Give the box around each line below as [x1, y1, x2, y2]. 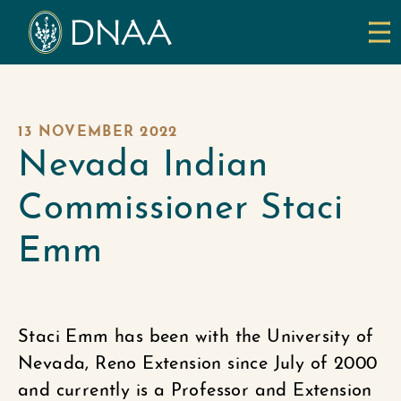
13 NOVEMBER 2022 [18, 125, 178, 140]
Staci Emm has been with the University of [18, 328, 374, 346]
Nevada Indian [18, 149, 269, 184]
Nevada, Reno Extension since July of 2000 [18, 355, 378, 373]
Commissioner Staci [18, 192, 344, 227]
